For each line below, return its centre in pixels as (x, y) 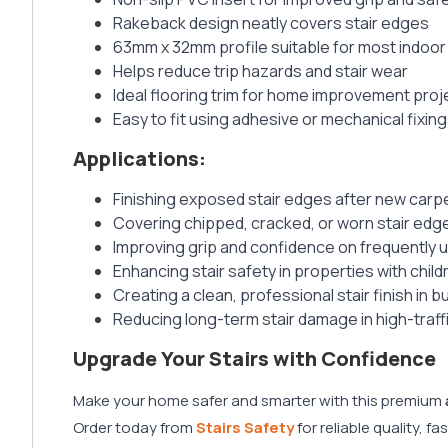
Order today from (134, 428)
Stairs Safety (245, 428)
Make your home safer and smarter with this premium (259, 401)
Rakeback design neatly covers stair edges (271, 23)
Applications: (139, 159)
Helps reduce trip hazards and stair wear (260, 71)
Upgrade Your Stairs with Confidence (254, 359)
